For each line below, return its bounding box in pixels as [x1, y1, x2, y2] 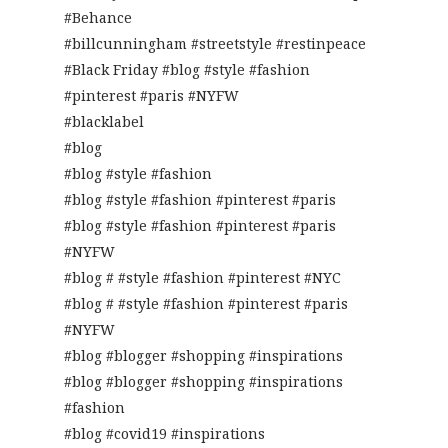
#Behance [64, 8, 132, 28]
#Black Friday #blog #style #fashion [64, 60, 310, 80]
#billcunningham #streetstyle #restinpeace [64, 34, 366, 54]
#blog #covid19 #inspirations [64, 424, 265, 444]
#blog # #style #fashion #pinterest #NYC [64, 268, 341, 288]
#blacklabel [64, 112, 144, 132]
